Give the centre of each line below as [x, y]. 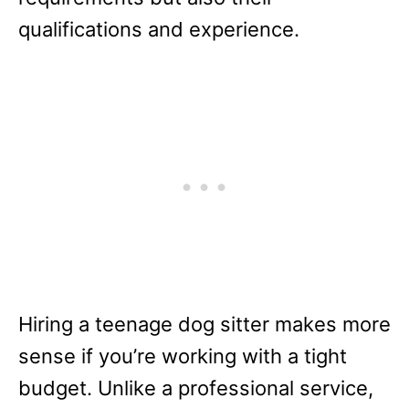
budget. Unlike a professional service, [196, 388]
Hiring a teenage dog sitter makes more [204, 324]
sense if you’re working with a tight [183, 356]
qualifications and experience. [159, 29]
